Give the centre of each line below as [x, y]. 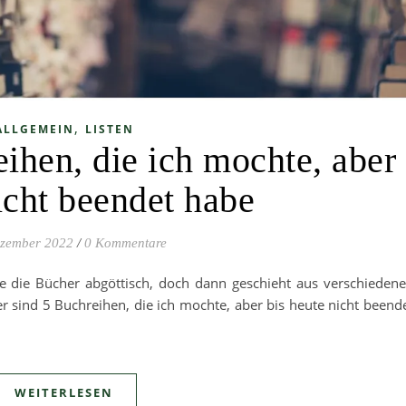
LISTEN [109, 130]
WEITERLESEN [64, 393]
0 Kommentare [125, 243]
